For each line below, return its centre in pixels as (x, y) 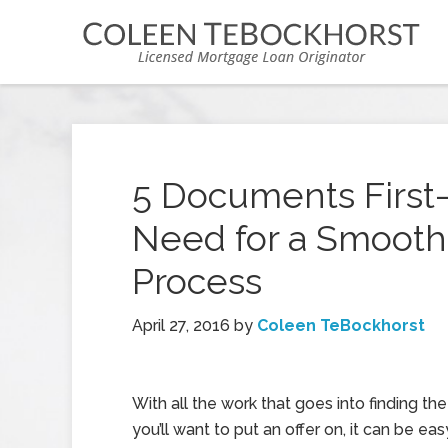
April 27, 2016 (181, 325)
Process (197, 281)
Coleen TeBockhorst (341, 325)
